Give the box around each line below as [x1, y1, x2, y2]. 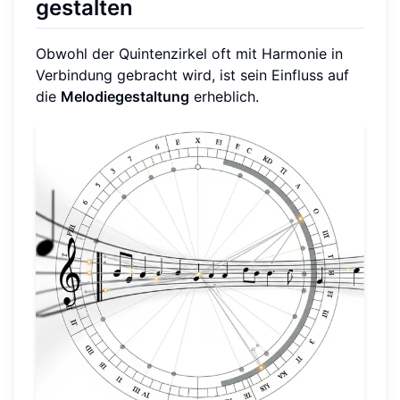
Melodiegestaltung [61, 87, 189, 105]
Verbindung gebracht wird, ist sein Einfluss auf [36, 65, 349, 84]
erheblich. [189, 87, 259, 105]
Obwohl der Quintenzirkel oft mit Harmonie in [36, 44, 343, 62]
